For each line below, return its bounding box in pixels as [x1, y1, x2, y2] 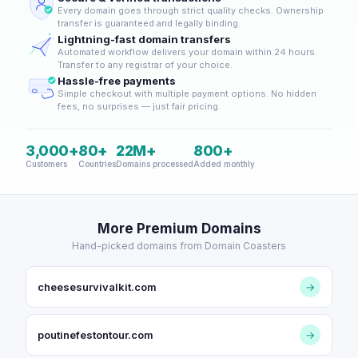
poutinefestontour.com [38, 328, 153, 341]
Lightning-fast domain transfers [58, 33, 231, 46]
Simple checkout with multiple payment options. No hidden [58, 88, 316, 99]
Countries [78, 159, 116, 169]
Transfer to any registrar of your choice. [58, 59, 233, 70]
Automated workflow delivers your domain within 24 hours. [58, 46, 317, 58]
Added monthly [193, 159, 255, 169]
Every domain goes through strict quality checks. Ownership [58, 5, 324, 16]
